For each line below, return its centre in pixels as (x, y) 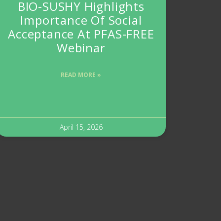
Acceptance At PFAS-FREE (81, 34)
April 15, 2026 (81, 127)
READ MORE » (81, 75)
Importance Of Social (81, 20)
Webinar (81, 48)
